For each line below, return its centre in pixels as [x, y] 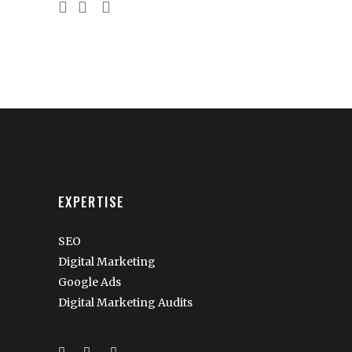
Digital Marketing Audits [125, 302]
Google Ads [90, 282]
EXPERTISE [92, 201]
